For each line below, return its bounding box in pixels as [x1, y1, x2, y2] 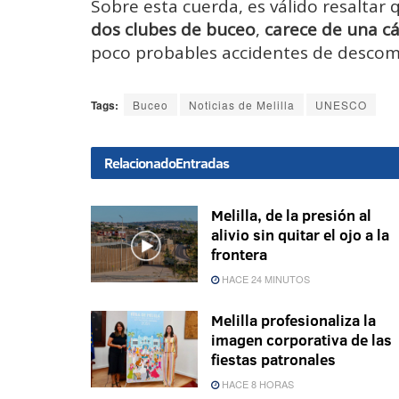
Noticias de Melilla [189, 96, 295, 112]
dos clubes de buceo [91, 17, 256, 41]
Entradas [175, 152, 229, 173]
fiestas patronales [211, 348, 336, 370]
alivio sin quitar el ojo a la [211, 224, 389, 245]
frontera [211, 243, 267, 265]
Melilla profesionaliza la [211, 309, 376, 330]
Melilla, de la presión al [211, 204, 371, 225]
